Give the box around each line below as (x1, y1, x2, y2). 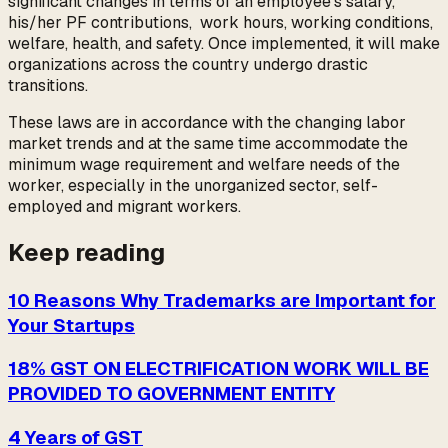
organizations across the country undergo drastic (8, 53, 368, 75)
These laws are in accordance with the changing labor (8, 111, 406, 133)
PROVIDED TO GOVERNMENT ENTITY (8, 381, 335, 407)
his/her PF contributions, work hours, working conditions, (8, 11, 433, 33)
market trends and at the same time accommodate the (8, 132, 408, 154)
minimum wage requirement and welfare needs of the (8, 153, 400, 175)
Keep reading (8, 236, 165, 268)
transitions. (8, 74, 88, 96)
